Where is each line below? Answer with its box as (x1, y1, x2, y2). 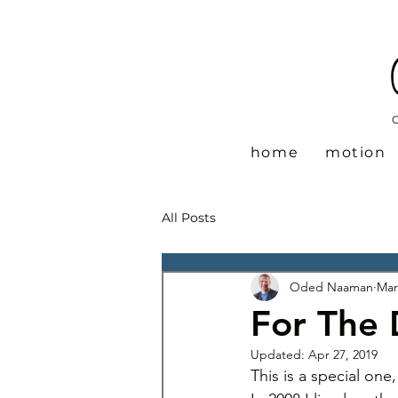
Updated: (251, 346, 308, 362)
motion (324, 144, 386, 161)
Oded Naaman (290, 278, 373, 295)
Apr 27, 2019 (308, 346, 378, 362)
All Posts (162, 209, 216, 226)
